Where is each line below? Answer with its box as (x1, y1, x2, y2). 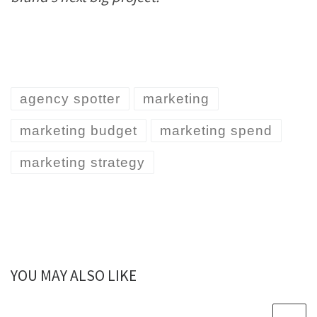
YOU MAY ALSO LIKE (11, 266, 137, 286)
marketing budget (20, 123, 137, 139)
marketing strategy (20, 155, 145, 171)
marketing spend (160, 123, 272, 139)
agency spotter (20, 91, 120, 107)
